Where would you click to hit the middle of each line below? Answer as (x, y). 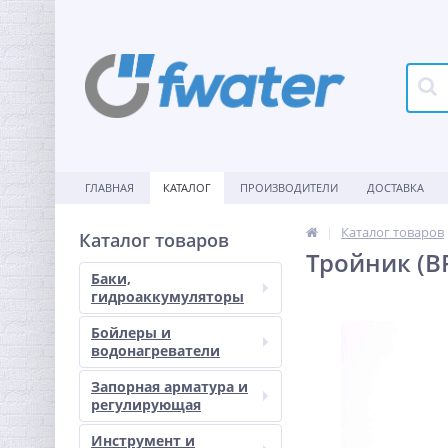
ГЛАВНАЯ (109, 187)
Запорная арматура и (169, 386)
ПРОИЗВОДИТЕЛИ (289, 187)
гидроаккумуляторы (167, 296)
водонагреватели (155, 350)
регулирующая (146, 404)
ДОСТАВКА (395, 187)
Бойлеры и (131, 332)
